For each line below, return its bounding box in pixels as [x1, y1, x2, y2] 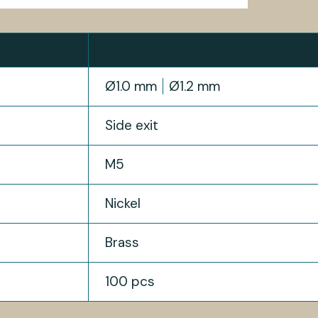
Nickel [105, 194, 141, 213]
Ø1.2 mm [169, 77, 221, 96]
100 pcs [105, 273, 155, 291]
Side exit [105, 116, 159, 135]
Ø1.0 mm [105, 77, 158, 96]
